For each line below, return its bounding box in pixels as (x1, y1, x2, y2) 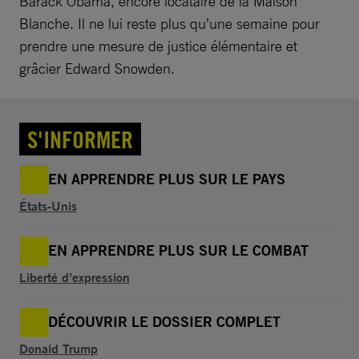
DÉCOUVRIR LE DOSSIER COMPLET (48, 312, 280, 331)
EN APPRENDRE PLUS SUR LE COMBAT (48, 240, 309, 260)
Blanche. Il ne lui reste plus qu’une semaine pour (19, 14, 320, 32)
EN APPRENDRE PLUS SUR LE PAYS (48, 169, 285, 188)
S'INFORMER (27, 123, 133, 154)
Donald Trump (19, 339, 98, 357)
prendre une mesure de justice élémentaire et (19, 36, 297, 54)
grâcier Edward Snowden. (19, 58, 175, 77)
